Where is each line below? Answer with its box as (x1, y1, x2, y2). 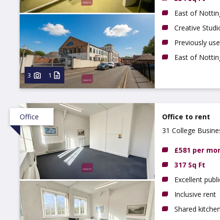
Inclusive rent (174, 190, 216, 199)
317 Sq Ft (174, 160, 205, 169)
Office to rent (162, 112, 210, 121)
